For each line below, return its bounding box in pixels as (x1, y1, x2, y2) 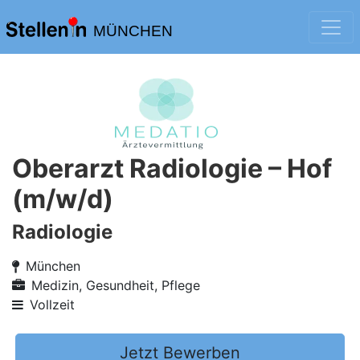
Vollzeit (30, 297, 75, 313)
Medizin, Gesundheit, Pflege (31, 277, 200, 293)
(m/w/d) (12, 183, 113, 215)
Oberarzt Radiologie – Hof (12, 153, 332, 184)
